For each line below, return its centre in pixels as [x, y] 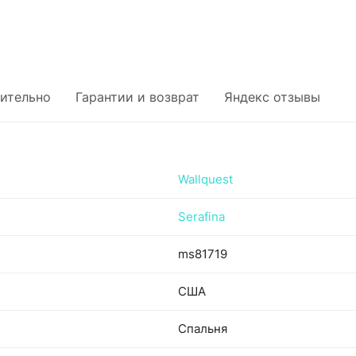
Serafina [201, 217]
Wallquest [205, 179]
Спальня [203, 329]
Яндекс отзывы [272, 97]
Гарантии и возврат [137, 97]
